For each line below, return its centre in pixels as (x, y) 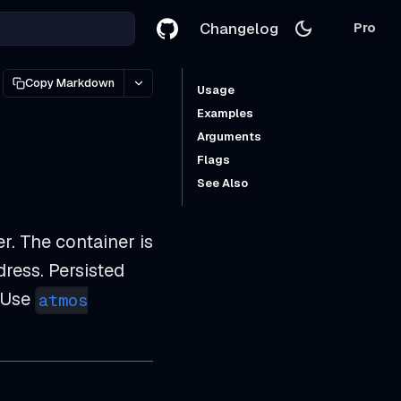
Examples (225, 113)
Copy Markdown (70, 83)
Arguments (229, 137)
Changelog (239, 28)
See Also (222, 183)
